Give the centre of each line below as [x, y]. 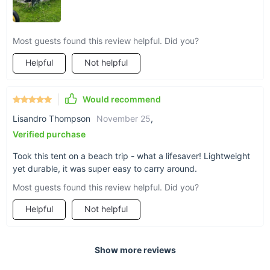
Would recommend [122, 99]
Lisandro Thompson [52, 118]
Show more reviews [135, 250]
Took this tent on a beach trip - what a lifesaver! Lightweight [131, 155]
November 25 [124, 118]
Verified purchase [49, 134]
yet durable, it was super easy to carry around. [105, 168]
